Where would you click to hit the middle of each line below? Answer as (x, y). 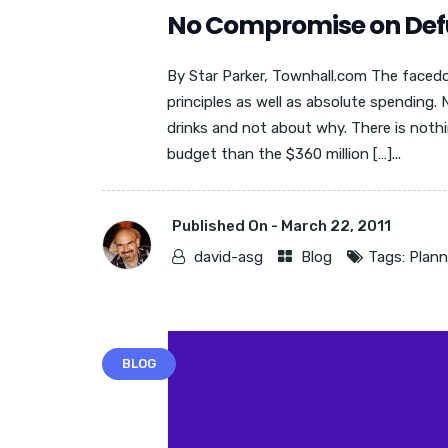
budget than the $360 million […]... (284, 154)
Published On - (226, 226)
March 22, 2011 (336, 226)
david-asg (228, 257)
